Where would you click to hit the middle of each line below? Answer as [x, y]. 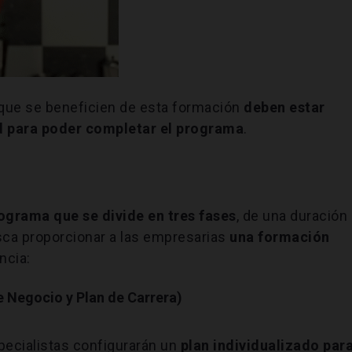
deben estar [284, 107]
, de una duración [292, 215]
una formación [280, 236]
